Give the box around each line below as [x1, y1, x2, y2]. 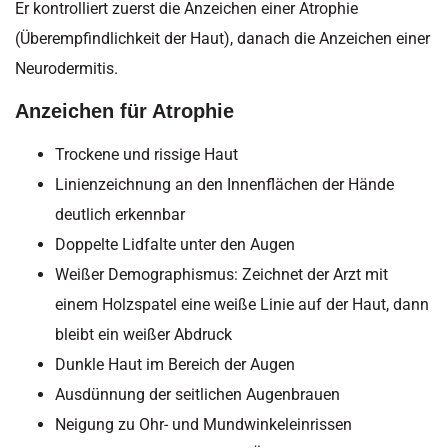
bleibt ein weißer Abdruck [55, 325, 232, 345]
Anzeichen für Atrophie [15, 100, 234, 123]
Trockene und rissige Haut [55, 145, 238, 165]
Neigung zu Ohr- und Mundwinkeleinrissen [55, 415, 352, 435]
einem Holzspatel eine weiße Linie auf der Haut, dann [55, 295, 429, 315]
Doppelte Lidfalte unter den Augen [55, 235, 295, 255]
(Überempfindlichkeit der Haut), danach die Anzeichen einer [15, 28, 430, 48]
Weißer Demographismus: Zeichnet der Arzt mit [55, 265, 388, 285]
